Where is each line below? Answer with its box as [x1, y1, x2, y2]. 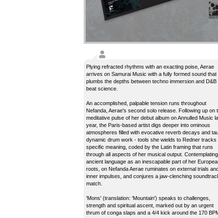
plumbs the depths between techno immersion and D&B [86, 78, 217, 84]
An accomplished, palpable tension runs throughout [86, 100, 206, 106]
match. [86, 181, 102, 186]
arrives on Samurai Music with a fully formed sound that [86, 71, 217, 77]
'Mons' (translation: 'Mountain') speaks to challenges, [86, 195, 210, 201]
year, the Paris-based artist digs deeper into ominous [86, 122, 210, 128]
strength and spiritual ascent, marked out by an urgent [86, 202, 214, 208]
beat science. [86, 86, 118, 91]
